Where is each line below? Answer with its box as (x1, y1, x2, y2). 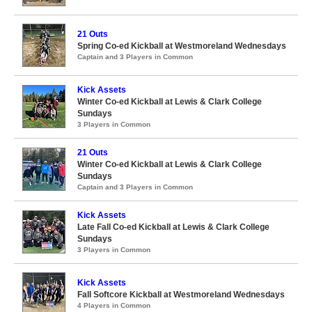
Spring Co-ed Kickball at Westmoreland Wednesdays (77, 41, 286, 51)
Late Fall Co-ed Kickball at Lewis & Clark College (77, 222, 270, 232)
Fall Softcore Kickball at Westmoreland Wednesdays (77, 290, 285, 299)
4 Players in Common (77, 302, 150, 309)
